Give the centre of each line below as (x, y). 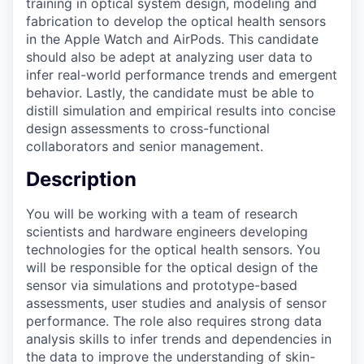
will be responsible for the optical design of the (172, 268)
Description (81, 180)
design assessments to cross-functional (148, 128)
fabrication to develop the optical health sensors (176, 21)
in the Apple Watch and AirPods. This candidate (172, 39)
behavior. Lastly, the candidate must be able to (170, 92)
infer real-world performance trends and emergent (182, 74)
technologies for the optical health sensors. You (173, 250)
